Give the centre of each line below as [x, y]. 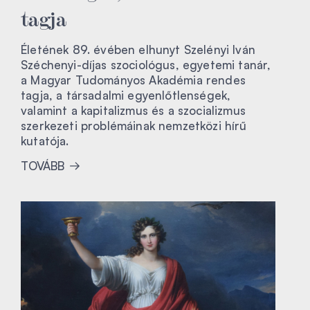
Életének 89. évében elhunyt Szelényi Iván [138, 49]
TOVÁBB [44, 165]
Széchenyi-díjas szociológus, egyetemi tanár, [146, 64]
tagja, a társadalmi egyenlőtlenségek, [126, 95]
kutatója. [45, 140]
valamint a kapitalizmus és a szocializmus [133, 110]
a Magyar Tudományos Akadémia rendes [133, 80]
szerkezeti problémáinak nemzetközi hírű [134, 125]
